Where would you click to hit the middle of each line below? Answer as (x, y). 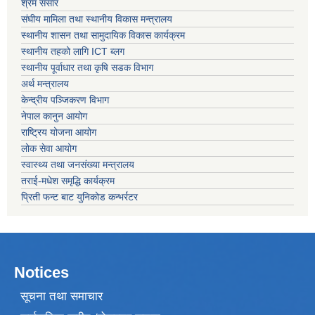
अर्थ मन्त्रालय (45, 84)
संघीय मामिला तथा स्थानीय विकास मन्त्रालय (97, 19)
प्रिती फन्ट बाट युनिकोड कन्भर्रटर (79, 197)
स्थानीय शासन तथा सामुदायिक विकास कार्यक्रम (103, 36)
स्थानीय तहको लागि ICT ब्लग (73, 52)
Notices (41, 273)
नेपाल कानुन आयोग (54, 116)
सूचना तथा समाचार (61, 296)
